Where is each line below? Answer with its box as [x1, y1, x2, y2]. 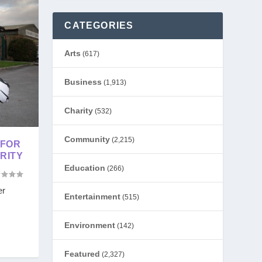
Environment [64, 220, 116, 230]
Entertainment [64, 192, 121, 201]
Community [64, 135, 111, 144]
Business [64, 77, 102, 87]
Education [64, 163, 106, 173]
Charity [64, 106, 94, 115]
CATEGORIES [64, 20, 134, 30]
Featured [64, 249, 101, 258]
